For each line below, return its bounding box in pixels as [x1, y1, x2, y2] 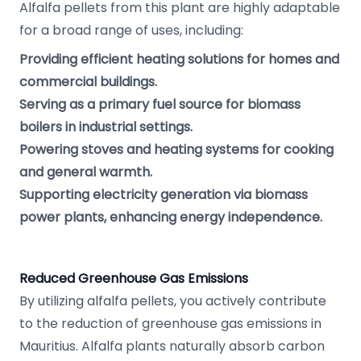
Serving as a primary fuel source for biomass [19, 95, 301, 114]
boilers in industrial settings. [19, 118, 193, 136]
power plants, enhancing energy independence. [19, 208, 322, 226]
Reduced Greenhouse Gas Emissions [19, 269, 248, 288]
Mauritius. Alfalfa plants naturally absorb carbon [19, 337, 325, 355]
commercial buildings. [19, 73, 157, 91]
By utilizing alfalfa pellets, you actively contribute [19, 292, 326, 310]
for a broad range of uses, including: [19, 21, 243, 39]
